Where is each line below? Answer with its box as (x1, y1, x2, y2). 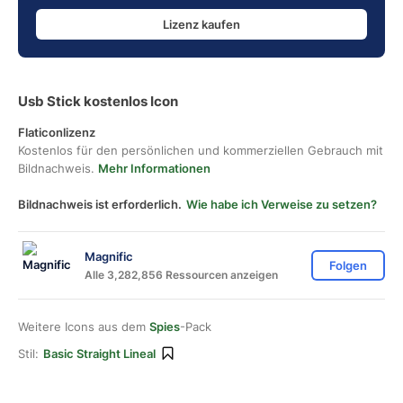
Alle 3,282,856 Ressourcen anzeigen (85, 267, 278, 282)
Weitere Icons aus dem (18, 319, 149, 334)
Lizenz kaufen (163, 16, 240, 31)
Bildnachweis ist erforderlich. (18, 197, 182, 211)
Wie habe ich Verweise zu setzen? (186, 197, 377, 211)
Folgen (329, 258, 367, 273)
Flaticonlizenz (18, 125, 95, 139)
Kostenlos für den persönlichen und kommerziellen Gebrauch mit (18, 143, 383, 157)
